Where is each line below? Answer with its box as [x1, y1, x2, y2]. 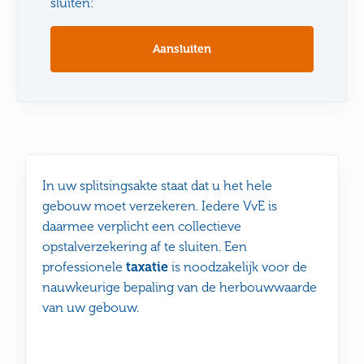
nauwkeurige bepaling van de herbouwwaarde [42, 279, 318, 295]
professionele [42, 258, 127, 275]
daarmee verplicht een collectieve [42, 218, 242, 234]
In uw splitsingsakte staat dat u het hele [42, 177, 273, 193]
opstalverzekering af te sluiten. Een [42, 238, 248, 254]
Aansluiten [153, 42, 211, 56]
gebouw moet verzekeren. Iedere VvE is [42, 197, 278, 214]
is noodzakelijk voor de [168, 258, 308, 275]
